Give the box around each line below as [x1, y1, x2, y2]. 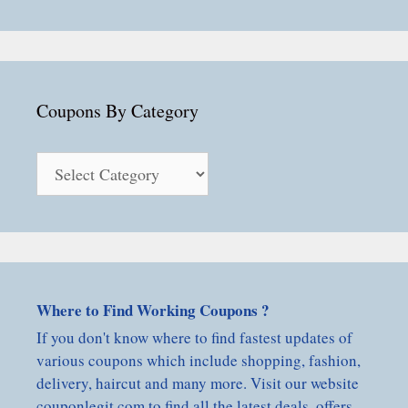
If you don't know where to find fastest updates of [36, 327, 352, 349]
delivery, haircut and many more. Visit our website [36, 372, 359, 394]
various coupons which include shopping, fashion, [36, 350, 361, 372]
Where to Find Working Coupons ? [36, 299, 270, 322]
